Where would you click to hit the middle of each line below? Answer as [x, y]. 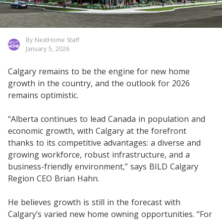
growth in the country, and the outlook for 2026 [99, 83]
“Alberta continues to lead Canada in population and [107, 119]
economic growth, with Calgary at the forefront [97, 131]
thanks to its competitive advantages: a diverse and [104, 142]
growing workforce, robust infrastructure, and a [99, 154]
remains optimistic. [43, 95]
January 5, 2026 [48, 49]
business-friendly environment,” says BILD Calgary [103, 166]
